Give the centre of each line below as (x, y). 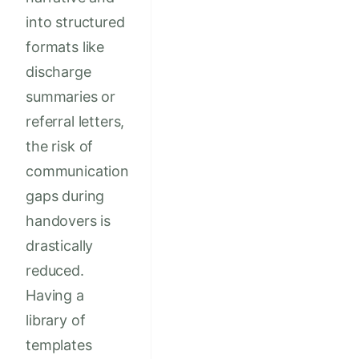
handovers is (69, 221)
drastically (60, 246)
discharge (58, 72)
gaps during (65, 196)
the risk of (60, 147)
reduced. (55, 271)
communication (77, 171)
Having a (55, 296)
